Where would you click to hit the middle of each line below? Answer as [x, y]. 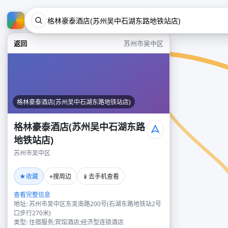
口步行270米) [32, 213]
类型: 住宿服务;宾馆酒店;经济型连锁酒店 [69, 222]
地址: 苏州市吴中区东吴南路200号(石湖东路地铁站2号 [88, 204]
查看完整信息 [32, 195]
